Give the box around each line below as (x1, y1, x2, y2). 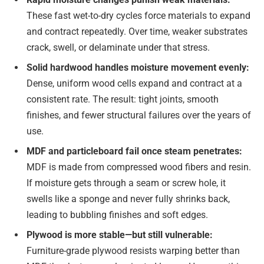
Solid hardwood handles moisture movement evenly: (27, 62, 249, 74)
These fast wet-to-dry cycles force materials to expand (27, 10, 250, 22)
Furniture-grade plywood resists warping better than (27, 245, 240, 257)
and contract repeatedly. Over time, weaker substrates (27, 26, 247, 38)
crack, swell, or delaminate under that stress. (27, 42, 210, 54)
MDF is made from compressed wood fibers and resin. (27, 161, 251, 173)
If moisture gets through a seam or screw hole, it (27, 177, 226, 189)
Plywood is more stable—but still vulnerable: (27, 229, 213, 241)
